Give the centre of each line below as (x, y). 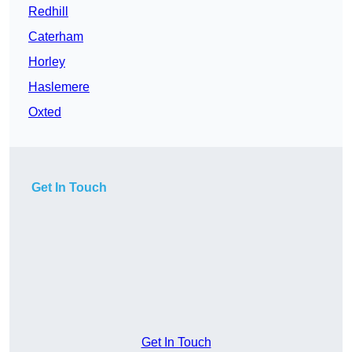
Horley (47, 62)
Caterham (56, 37)
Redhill (48, 12)
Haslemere (59, 87)
